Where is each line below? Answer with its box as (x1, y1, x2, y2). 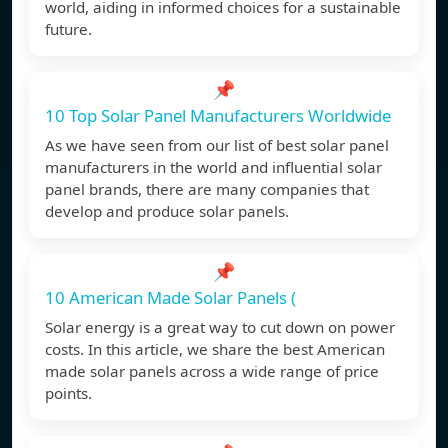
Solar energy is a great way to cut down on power (45, 317, 395, 338)
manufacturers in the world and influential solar (45, 157, 382, 178)
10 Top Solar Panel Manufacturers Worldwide (45, 104, 391, 128)
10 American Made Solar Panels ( (45, 286, 296, 310)
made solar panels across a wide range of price (45, 361, 379, 382)
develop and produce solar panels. (45, 201, 289, 222)
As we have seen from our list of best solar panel (45, 135, 389, 156)
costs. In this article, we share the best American (45, 339, 385, 360)
